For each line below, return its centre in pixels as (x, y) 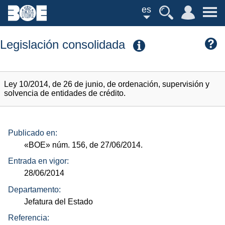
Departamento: (34, 189)
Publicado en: (33, 133)
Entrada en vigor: (38, 161)
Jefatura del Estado (59, 201)
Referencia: (29, 218)
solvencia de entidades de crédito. (65, 93)
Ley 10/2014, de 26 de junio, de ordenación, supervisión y (107, 84)
